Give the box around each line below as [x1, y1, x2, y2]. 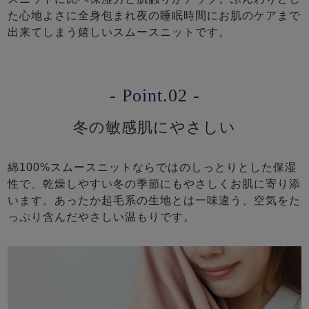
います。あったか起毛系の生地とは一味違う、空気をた [8, 194, 301, 206]
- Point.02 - [109, 85, 200, 106]
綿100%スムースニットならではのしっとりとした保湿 [8, 161, 297, 173]
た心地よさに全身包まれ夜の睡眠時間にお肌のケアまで [8, 9, 301, 21]
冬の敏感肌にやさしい [73, 118, 236, 136]
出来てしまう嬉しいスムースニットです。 [8, 26, 231, 38]
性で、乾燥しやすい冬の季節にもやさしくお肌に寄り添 [8, 177, 301, 190]
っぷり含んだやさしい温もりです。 [8, 210, 196, 223]
